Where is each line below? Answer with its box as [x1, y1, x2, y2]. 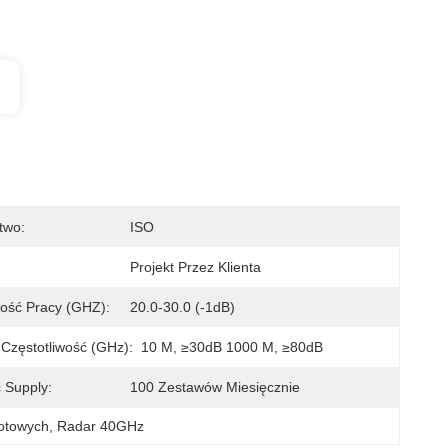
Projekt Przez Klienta [130, 259, 261, 275]
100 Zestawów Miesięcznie [130, 379, 300, 395]
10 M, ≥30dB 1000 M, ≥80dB [141, 339, 323, 355]
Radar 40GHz [57, 418, 145, 434]
